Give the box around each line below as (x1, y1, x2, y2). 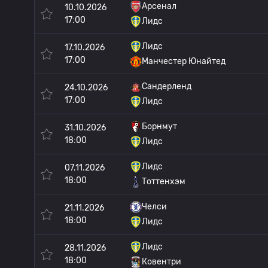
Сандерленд (142, 81, 191, 92)
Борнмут (142, 121, 177, 132)
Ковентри (142, 257, 181, 267)
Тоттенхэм (142, 176, 185, 187)
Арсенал (142, 1, 176, 11)
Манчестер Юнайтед (142, 56, 226, 66)
